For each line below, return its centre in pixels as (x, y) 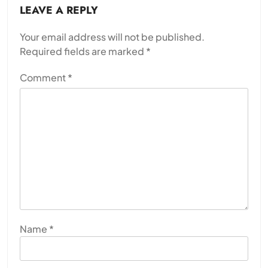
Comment (44, 77)
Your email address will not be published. (112, 36)
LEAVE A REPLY (59, 10)
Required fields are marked (83, 51)
